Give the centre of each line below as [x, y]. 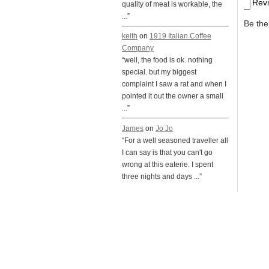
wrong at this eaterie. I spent [168, 164]
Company [138, 48]
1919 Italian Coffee [180, 36]
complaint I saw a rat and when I [174, 84]
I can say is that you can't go [167, 152]
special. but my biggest [159, 72]
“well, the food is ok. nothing [167, 60]
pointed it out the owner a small [173, 96]
